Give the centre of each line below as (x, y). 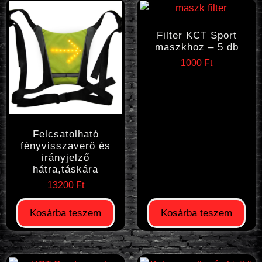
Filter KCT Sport (196, 35)
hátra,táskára (65, 169)
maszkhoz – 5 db (196, 47)
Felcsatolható (65, 134)
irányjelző (65, 158)
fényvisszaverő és (65, 146)
